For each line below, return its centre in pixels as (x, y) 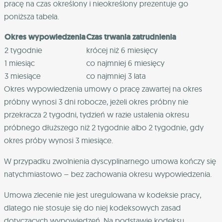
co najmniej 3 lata (116, 76)
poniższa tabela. (31, 17)
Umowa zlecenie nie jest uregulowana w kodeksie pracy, (103, 195)
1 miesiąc (20, 63)
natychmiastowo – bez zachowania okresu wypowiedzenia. (108, 174)
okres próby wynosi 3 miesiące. (58, 140)
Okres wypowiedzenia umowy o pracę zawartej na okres (103, 89)
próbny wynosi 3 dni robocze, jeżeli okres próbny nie (96, 102)
